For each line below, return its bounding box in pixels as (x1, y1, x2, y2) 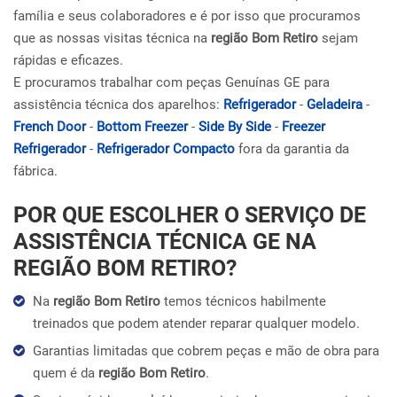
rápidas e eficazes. (13, 52, 123, 69)
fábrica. (13, 163, 58, 180)
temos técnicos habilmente (160, 293, 326, 310)
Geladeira (307, 97, 362, 113)
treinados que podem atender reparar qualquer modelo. (33, 315, 360, 332)
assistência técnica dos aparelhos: (13, 97, 223, 113)
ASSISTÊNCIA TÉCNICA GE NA (13, 229, 316, 255)
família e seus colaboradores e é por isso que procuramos (13, 8, 361, 25)
